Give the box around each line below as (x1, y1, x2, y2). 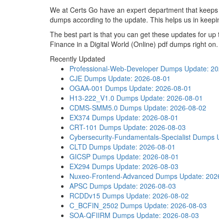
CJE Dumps (69, 73, 106, 83)
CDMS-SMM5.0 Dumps (69, 103, 142, 112)
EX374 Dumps (69, 112, 114, 122)
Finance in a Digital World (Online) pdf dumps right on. (50, 39, 218, 49)
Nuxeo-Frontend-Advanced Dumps (69, 171, 177, 181)
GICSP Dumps (69, 152, 114, 161)
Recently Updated (50, 54, 105, 64)
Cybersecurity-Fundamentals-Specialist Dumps (69, 132, 215, 142)
